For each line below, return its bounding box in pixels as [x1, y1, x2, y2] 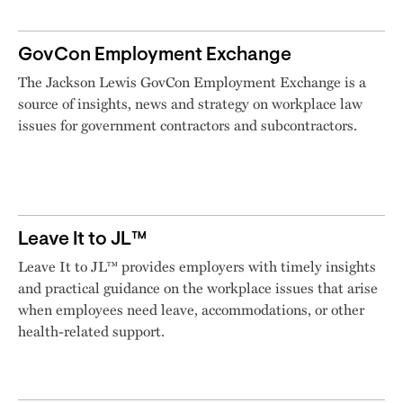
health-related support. [18, 320, 165, 342]
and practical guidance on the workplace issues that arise [18, 277, 378, 299]
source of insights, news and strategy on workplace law [18, 93, 363, 114]
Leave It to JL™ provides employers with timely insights [18, 255, 376, 277]
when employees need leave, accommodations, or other [18, 299, 364, 320]
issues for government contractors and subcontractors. [18, 114, 357, 136]
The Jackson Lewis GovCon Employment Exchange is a [18, 71, 366, 93]
